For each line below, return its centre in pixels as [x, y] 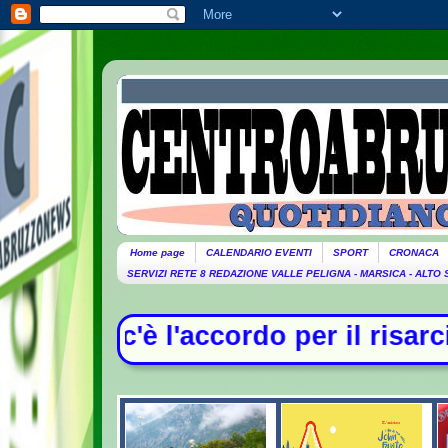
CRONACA [413, 252]
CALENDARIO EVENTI [258, 252]
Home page [157, 252]
